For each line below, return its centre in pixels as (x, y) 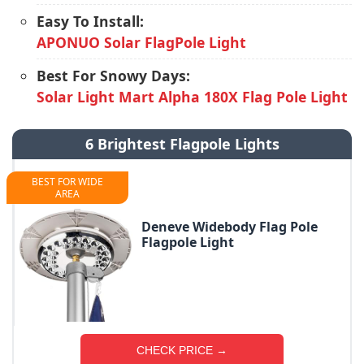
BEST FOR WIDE (67, 182)
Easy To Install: (90, 21)
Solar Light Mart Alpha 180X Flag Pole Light (192, 97)
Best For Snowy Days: (113, 76)
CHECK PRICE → (182, 350)
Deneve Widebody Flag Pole (230, 226)
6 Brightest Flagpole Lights (182, 144)
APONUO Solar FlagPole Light (141, 42)
